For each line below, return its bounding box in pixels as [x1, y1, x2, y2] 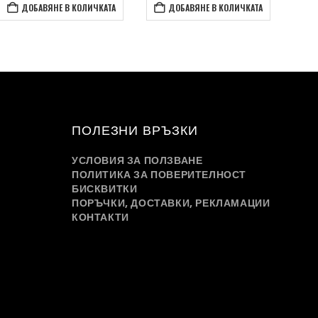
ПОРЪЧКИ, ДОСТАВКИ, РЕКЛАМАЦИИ [71, 196, 270, 211]
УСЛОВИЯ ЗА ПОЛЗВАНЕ [71, 153, 203, 168]
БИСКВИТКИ [71, 182, 138, 197]
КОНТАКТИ [71, 210, 129, 225]
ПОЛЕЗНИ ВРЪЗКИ [71, 121, 198, 140]
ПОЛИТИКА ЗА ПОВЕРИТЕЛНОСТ [71, 168, 246, 182]
